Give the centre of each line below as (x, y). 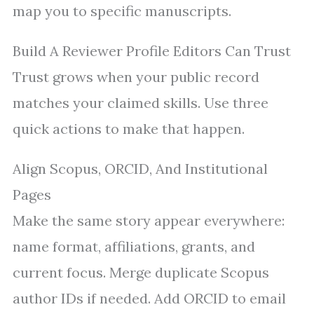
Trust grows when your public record (136, 77)
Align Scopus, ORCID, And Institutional (140, 169)
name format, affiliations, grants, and (134, 247)
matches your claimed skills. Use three (141, 103)
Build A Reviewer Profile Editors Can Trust (152, 51)
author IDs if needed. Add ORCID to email (149, 299)
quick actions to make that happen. (129, 129)
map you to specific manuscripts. (122, 11)
